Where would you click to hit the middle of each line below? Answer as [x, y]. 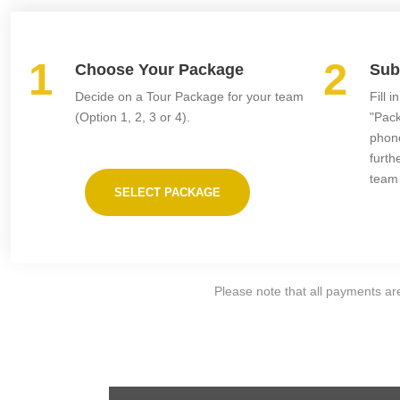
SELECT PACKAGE [167, 192]
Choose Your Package [159, 70]
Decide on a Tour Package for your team [189, 96]
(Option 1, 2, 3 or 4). [133, 117]
